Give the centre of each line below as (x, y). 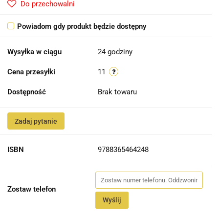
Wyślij (112, 200)
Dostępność (27, 92)
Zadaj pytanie (36, 121)
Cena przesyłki (31, 72)
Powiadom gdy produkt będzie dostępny (82, 27)
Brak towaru (118, 92)
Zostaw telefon (32, 189)
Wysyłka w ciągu (34, 52)
